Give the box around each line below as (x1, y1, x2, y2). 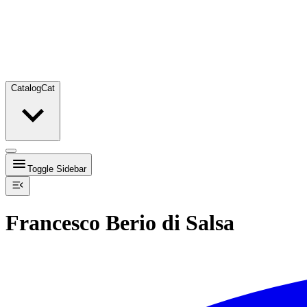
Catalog (11, 83, 41, 93)
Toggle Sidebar (27, 164, 86, 174)
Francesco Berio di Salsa (5, 210, 234, 236)
